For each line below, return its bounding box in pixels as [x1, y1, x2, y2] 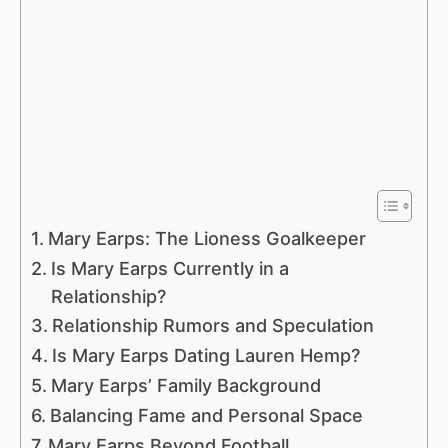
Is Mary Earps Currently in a [50, 257, 289, 279]
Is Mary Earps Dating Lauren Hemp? [51, 344, 360, 366]
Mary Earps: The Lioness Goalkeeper [47, 227, 366, 249]
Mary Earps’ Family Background [50, 374, 321, 396]
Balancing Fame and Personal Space [49, 404, 363, 426]
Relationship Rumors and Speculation [51, 314, 374, 336]
